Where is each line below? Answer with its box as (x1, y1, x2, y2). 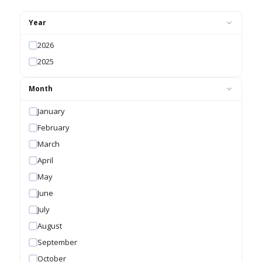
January (37, 106, 65, 117)
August (37, 220, 63, 232)
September (37, 237, 78, 248)
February (37, 122, 70, 133)
